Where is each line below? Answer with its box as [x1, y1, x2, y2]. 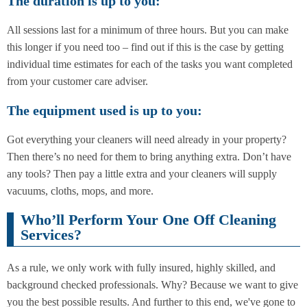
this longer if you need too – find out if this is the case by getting [7, 41, 284, 53]
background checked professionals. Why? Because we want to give [7, 278, 298, 291]
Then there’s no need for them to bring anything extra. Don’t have [7, 151, 291, 163]
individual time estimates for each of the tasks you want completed [7, 58, 293, 71]
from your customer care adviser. [7, 75, 148, 88]
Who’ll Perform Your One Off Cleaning [21, 210, 276, 228]
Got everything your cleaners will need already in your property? [7, 134, 286, 146]
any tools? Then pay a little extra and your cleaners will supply [7, 168, 277, 180]
